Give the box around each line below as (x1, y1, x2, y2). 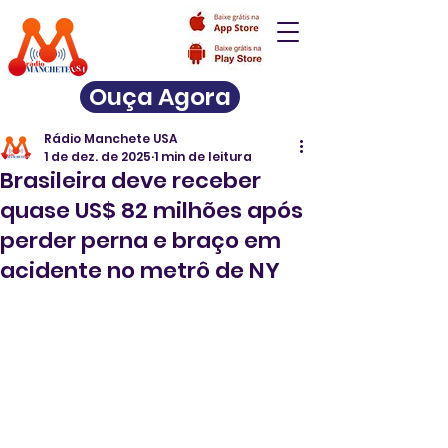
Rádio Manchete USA (44, 130, 177, 147)
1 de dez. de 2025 (44, 148, 151, 165)
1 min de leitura (154, 148, 252, 165)
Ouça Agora (89, 81, 231, 113)
